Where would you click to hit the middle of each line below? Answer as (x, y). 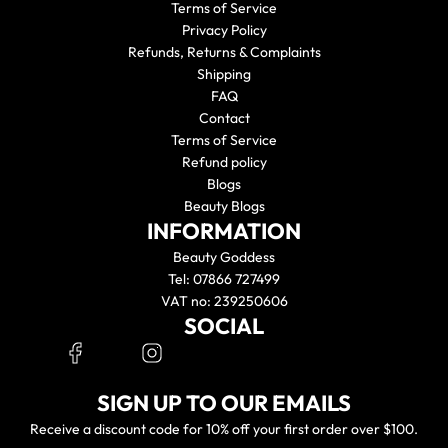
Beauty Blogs (224, 206)
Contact (224, 118)
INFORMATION (224, 231)
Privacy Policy (224, 30)
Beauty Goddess (224, 257)
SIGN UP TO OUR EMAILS (224, 403)
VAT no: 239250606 (224, 301)
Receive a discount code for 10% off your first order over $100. (224, 429)
